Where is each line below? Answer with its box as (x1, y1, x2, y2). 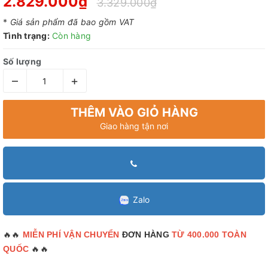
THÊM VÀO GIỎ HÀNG (70, 105, 198, 120)
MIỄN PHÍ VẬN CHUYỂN (22, 230, 120, 239)
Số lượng (3, 56, 41, 66)
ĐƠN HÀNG (121, 230, 169, 239)
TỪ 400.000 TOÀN (169, 230, 246, 239)
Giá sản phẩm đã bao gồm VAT (10, 17, 135, 27)
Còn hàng (52, 31, 91, 41)
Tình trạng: (3, 31, 50, 41)
